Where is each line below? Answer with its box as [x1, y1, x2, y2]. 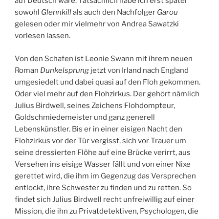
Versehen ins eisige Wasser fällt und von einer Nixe [15, 159, 191, 169]
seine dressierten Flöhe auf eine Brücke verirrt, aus [15, 148, 191, 157]
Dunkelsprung [40, 66, 89, 75]
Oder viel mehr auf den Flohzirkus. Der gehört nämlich [15, 89, 199, 98]
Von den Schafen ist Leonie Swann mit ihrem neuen [15, 54, 193, 63]
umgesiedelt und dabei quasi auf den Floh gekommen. [15, 77, 200, 87]
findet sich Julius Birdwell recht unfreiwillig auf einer [15, 195, 195, 204]
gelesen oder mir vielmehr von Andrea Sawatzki [15, 20, 179, 29]
